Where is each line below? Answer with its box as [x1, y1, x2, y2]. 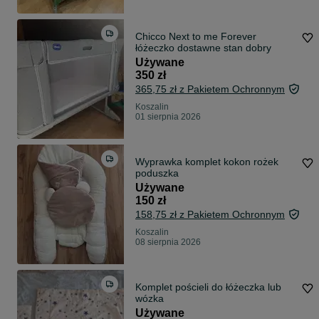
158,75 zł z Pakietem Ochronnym [135, 209, 285, 221]
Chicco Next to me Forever [135, 31, 256, 43]
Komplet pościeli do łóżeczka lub [135, 281, 211, 293]
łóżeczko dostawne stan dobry [135, 42, 271, 54]
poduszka [135, 167, 179, 179]
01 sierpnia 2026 [135, 112, 201, 122]
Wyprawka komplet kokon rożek [135, 156, 278, 168]
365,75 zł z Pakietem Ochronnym [135, 83, 285, 95]
